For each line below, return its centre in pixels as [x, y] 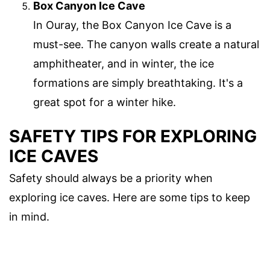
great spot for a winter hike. [105, 102]
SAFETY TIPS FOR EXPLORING [133, 136]
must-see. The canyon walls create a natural [146, 45]
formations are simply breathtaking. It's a [138, 83]
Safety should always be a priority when [111, 178]
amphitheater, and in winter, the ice [124, 64]
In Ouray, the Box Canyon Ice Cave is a [132, 25]
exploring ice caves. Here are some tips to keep [130, 197]
